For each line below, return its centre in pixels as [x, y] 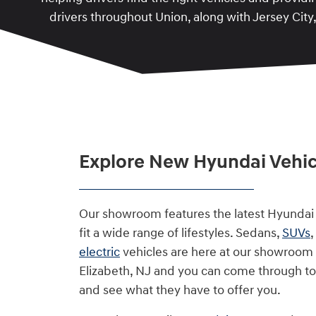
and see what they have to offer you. [180, 290]
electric [99, 252]
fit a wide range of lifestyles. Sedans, [181, 233]
